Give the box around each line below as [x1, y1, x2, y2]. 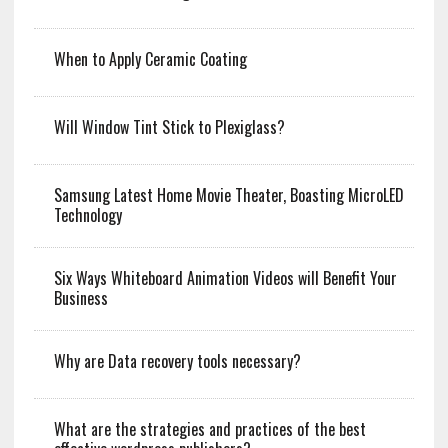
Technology [53, 202, 122, 227]
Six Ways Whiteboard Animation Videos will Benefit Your [53, 265, 397, 290]
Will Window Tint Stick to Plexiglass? [53, 114, 285, 139]
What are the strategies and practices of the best [53, 416, 366, 441]
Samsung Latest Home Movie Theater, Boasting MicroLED [53, 182, 404, 207]
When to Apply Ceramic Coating [53, 46, 247, 71]
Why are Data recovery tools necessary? [53, 348, 301, 373]
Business [53, 285, 108, 310]
